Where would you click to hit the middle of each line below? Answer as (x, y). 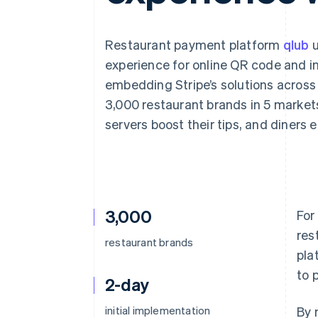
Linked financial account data (119, 38)
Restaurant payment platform (194, 44)
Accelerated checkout (102, 12)
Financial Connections (106, 26)
